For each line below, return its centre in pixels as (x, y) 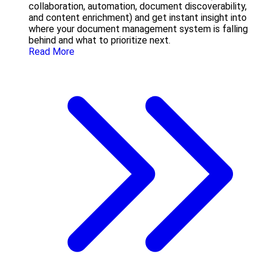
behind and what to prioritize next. (100, 41)
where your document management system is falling (138, 29)
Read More (52, 52)
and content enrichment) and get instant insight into (138, 18)
